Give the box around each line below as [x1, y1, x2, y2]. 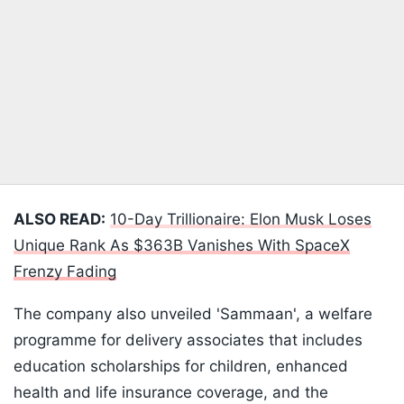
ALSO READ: [14, 210, 106, 229]
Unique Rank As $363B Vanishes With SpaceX [14, 236, 350, 255]
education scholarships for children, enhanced [14, 357, 348, 376]
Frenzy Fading [14, 262, 116, 281]
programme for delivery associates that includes [14, 331, 363, 350]
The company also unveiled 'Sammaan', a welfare [14, 305, 372, 324]
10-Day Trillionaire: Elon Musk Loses [110, 210, 372, 229]
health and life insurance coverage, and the [14, 383, 328, 402]
